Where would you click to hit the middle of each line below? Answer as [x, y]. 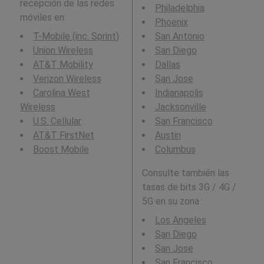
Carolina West [61, 93]
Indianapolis [179, 93]
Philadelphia [179, 8]
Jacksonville [180, 107]
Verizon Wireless [67, 78]
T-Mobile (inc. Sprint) [76, 36]
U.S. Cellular [57, 121]
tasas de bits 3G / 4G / [189, 187]
